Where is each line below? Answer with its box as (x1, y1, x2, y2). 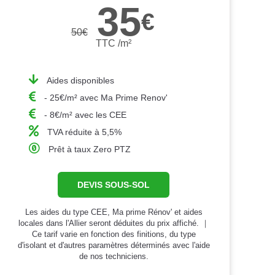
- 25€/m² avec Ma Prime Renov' (44, 92, 168, 103)
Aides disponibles (46, 75, 114, 85)
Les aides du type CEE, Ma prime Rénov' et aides (25, 207, 203, 217)
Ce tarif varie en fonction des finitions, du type (31, 229, 196, 239)
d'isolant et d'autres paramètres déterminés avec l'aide (17, 240, 210, 250)
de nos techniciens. (79, 251, 149, 261)
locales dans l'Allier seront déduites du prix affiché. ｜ (18, 218, 209, 228)
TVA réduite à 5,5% (47, 126, 122, 137)
